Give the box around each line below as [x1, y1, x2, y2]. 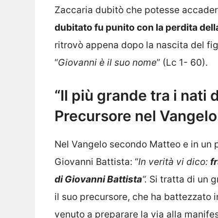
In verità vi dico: [138, 156, 210, 168]
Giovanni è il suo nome [58, 56, 157, 68]
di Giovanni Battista [54, 174, 142, 185]
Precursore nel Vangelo [54, 107, 217, 125]
